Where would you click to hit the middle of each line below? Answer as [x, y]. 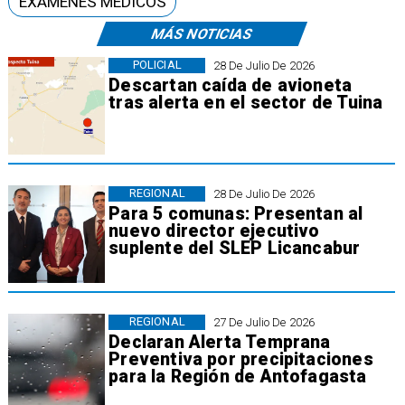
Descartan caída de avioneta [231, 86]
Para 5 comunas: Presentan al [236, 214]
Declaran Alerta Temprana [220, 343]
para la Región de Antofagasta [238, 377]
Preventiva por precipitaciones [241, 360]
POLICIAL [157, 65]
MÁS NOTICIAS [202, 33]
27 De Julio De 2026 [264, 322]
